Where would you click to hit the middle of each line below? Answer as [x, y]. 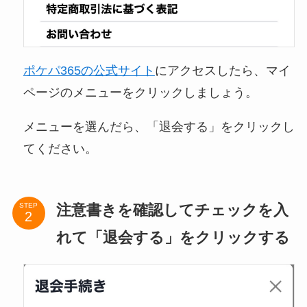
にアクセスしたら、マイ [222, 71]
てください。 [60, 149]
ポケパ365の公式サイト [89, 71]
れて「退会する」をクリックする [173, 237]
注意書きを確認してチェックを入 [172, 210]
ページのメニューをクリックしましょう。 [140, 93]
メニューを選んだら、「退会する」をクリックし [159, 127]
